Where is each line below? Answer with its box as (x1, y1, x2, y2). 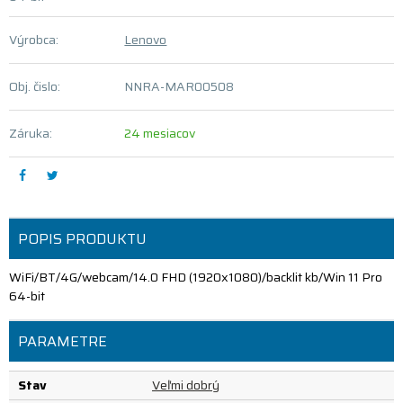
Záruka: (9, 123, 52, 143)
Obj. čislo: (9, 76, 60, 96)
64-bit (9, 286, 45, 306)
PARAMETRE (18, 330, 107, 353)
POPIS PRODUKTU (18, 228, 147, 250)
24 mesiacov (124, 123, 196, 143)
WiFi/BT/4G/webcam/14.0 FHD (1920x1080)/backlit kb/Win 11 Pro (9, 267, 382, 287)
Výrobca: (9, 30, 58, 49)
